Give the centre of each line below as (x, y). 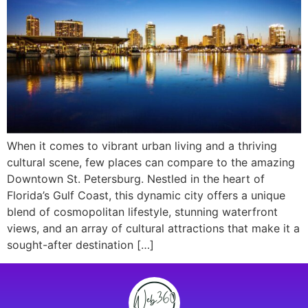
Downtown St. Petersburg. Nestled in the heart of (136, 179)
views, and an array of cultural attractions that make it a (153, 229)
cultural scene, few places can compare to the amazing (151, 163)
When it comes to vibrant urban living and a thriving (142, 146)
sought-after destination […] (80, 245)
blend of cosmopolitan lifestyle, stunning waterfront (142, 212)
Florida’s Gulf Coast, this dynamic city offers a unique (146, 196)
